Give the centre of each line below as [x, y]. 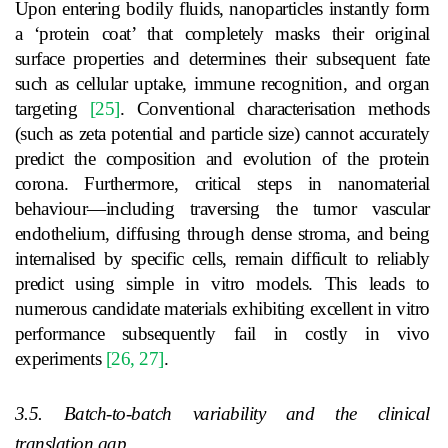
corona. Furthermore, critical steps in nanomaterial [222, 183]
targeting [52, 108]
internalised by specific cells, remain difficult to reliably [222, 258]
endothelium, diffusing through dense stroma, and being [222, 233]
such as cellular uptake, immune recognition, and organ [222, 83]
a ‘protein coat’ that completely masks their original [222, 33]
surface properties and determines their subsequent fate [222, 58]
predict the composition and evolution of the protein [222, 158]
